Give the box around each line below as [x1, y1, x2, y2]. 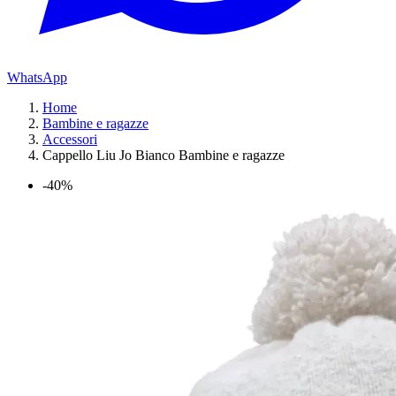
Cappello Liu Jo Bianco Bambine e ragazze [42, 148, 285, 163]
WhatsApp [7, 70, 67, 85]
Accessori [42, 132, 97, 147]
